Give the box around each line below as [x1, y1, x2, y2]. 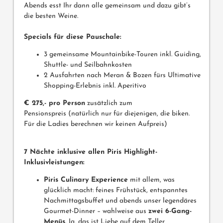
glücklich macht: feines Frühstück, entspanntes [44, 187, 188, 195]
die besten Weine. [24, 12, 78, 20]
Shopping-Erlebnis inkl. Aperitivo [44, 82, 146, 90]
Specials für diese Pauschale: [24, 33, 121, 41]
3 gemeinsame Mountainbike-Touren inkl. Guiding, [44, 51, 201, 59]
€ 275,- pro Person [24, 100, 85, 108]
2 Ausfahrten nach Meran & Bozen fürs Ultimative [44, 72, 201, 80]
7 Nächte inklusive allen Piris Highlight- [24, 148, 157, 156]
